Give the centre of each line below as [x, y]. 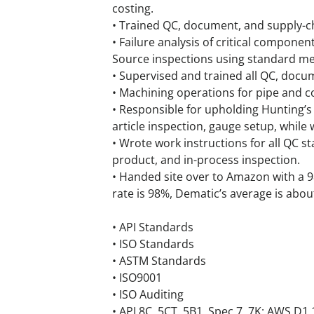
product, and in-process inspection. [206, 160]
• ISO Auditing [148, 294]
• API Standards [153, 227]
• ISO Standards [153, 244]
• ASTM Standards [159, 261]
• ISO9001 [137, 278]
